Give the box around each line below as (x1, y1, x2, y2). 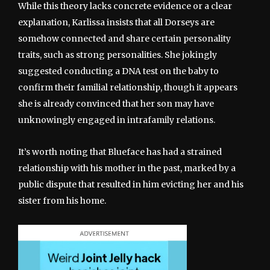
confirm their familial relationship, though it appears (18, 81, 237, 93)
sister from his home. (18, 195, 106, 206)
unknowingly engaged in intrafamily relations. (18, 114, 215, 125)
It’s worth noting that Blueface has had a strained (18, 146, 222, 157)
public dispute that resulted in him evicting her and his (18, 178, 243, 190)
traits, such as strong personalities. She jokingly (18, 49, 217, 60)
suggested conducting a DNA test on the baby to (18, 65, 219, 77)
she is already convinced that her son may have (18, 98, 214, 109)
